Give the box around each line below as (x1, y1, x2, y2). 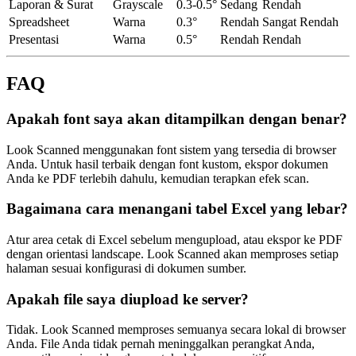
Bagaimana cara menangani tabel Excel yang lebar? (6, 200, 348, 218)
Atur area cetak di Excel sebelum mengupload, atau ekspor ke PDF (6, 232, 342, 246)
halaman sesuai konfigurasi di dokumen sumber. (6, 261, 246, 275)
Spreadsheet (9, 14, 69, 29)
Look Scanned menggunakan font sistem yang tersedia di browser (6, 142, 336, 157)
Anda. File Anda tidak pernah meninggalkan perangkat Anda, (6, 337, 315, 351)
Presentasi (9, 32, 59, 46)
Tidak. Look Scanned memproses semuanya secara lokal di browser (6, 323, 346, 337)
